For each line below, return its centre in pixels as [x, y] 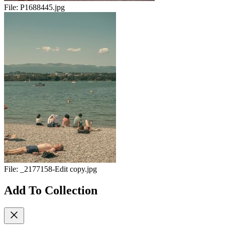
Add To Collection [51, 190]
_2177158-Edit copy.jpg [59, 169]
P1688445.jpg [42, 8]
